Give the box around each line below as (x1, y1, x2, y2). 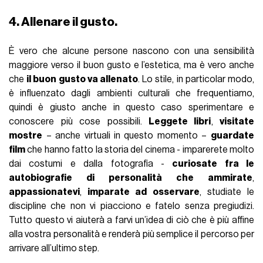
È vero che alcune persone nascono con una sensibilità (9, 46, 254, 56)
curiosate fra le (172, 159, 254, 169)
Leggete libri (149, 117, 211, 127)
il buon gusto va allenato (26, 75, 139, 85)
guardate (210, 131, 254, 141)
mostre (9, 131, 43, 141)
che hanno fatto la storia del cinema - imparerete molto (25, 145, 254, 155)
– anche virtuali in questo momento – (42, 131, 211, 141)
